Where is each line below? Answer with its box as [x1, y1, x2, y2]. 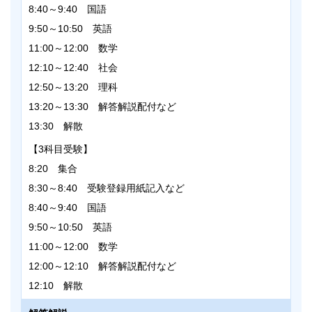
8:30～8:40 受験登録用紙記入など [29, 182, 185, 194]
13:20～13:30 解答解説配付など [29, 101, 176, 113]
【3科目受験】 [29, 143, 93, 155]
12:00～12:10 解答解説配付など [29, 260, 176, 272]
